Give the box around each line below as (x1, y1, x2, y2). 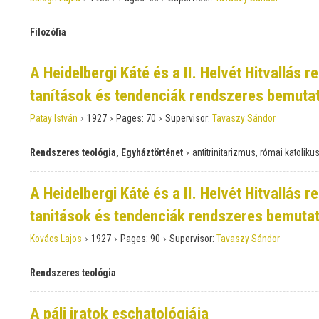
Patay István (30, 113, 78, 125)
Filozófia (30, 26, 66, 38)
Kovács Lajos (30, 233, 82, 245)
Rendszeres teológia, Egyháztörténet (30, 147, 183, 159)
